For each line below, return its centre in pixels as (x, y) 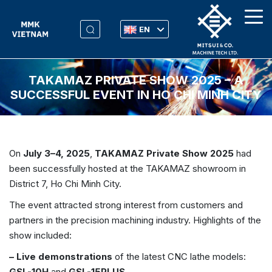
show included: (40, 236)
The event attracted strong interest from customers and (126, 205)
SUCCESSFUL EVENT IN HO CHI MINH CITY (136, 95)
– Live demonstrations (61, 257)
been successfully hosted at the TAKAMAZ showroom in (127, 169)
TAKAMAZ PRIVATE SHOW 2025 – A (136, 80)
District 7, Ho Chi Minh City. (65, 184)
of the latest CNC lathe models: (179, 257)
